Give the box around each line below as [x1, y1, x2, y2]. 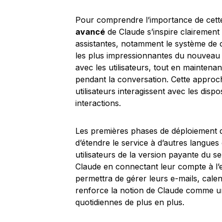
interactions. [75, 98, 121, 108]
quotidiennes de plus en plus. [75, 197, 184, 207]
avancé [75, 27, 105, 37]
